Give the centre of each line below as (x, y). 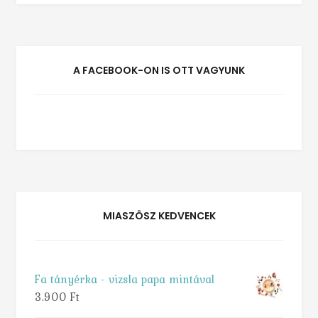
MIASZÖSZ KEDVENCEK (159, 216)
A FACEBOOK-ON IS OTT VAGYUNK (159, 71)
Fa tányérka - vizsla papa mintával (124, 279)
